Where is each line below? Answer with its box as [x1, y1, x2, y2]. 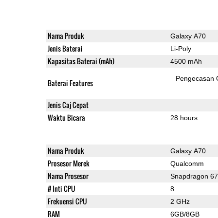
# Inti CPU [47, 183, 75, 194]
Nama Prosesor [47, 170, 89, 181]
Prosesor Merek [47, 158, 90, 168]
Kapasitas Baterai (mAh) [47, 55, 114, 66]
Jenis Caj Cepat [47, 99, 89, 110]
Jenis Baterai [47, 43, 83, 54]
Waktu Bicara [47, 112, 85, 123]
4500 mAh [170, 57, 202, 65]
